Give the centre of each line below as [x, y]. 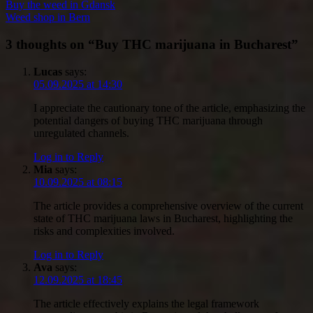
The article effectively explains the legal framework [146, 303]
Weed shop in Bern [48, 17]
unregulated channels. [81, 133]
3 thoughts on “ [50, 44]
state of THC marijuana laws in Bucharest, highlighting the [163, 218]
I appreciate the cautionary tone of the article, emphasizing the [169, 108]
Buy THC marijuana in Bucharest [193, 44]
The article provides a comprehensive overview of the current [168, 205]
